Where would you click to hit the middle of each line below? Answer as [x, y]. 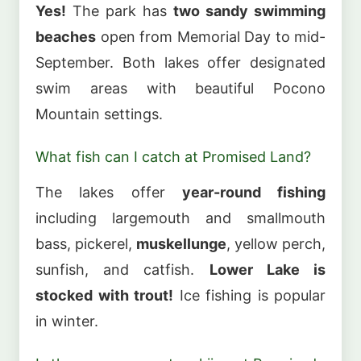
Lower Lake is [268, 269]
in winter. [67, 321]
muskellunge [181, 243]
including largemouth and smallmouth [180, 218]
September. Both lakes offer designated [180, 62]
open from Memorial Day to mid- [211, 36]
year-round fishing [253, 192]
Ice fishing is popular [249, 295]
